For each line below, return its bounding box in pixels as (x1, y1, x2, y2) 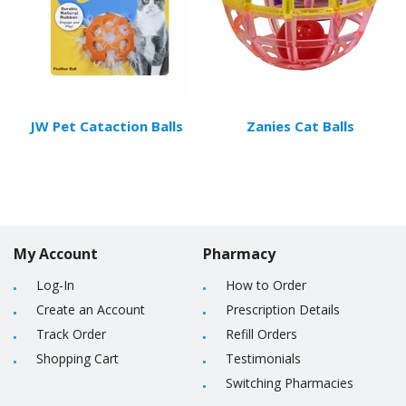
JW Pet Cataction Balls (29, 117, 183, 135)
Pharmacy (203, 244, 275, 264)
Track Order (36, 325, 106, 343)
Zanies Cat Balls (246, 117, 354, 135)
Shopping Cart (36, 350, 119, 367)
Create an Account (36, 301, 145, 318)
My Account (14, 244, 98, 264)
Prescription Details (226, 301, 340, 318)
